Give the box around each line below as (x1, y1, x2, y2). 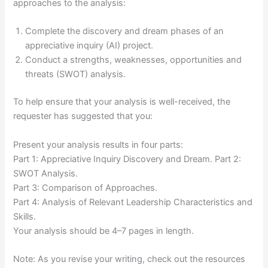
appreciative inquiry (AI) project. (25, 40, 154, 51)
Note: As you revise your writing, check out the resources (13, 253, 246, 264)
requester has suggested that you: (13, 111, 153, 122)
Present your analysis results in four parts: (13, 139, 184, 150)
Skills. (13, 211, 36, 222)
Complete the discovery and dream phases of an (25, 26, 224, 37)
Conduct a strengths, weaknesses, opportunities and (25, 54, 242, 66)
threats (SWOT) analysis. (25, 69, 126, 80)
